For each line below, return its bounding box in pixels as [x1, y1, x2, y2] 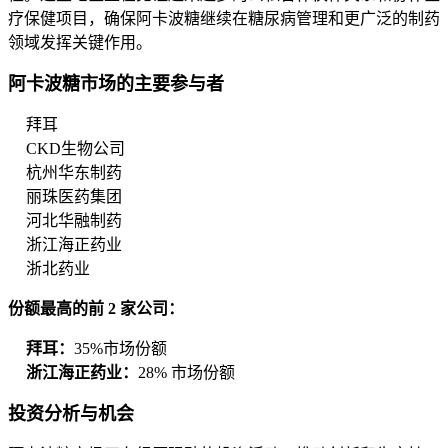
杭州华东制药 [26, 164, 122, 182]
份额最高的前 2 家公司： [8, 300, 184, 318]
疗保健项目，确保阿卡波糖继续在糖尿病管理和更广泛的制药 [8, 10, 440, 28]
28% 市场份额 [138, 364, 235, 382]
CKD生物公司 [26, 140, 125, 158]
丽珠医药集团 [26, 188, 122, 206]
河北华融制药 [26, 212, 122, 230]
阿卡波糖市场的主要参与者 [8, 74, 229, 95]
